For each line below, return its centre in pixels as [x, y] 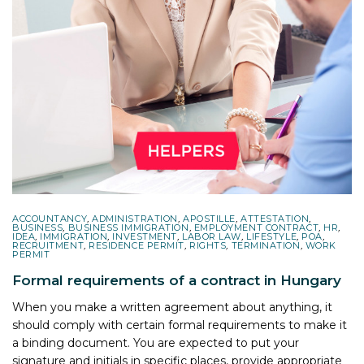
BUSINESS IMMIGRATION [128, 227]
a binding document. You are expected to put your [156, 342]
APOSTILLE [209, 218]
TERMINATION [266, 245]
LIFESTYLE [272, 236]
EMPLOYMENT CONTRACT [256, 227]
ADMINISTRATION [135, 218]
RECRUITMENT [48, 245]
